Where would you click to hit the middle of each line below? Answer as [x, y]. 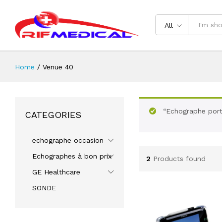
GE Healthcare [56, 172]
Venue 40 [58, 67]
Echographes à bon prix [72, 156]
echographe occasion [68, 140]
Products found [179, 159]
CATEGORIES [53, 114]
